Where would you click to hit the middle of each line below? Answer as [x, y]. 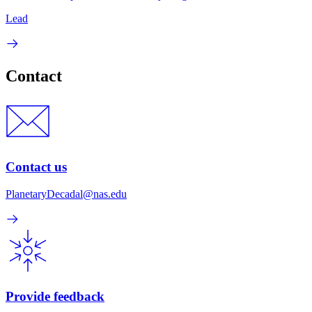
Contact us [36, 167]
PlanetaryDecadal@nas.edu [66, 194]
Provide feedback [55, 296]
